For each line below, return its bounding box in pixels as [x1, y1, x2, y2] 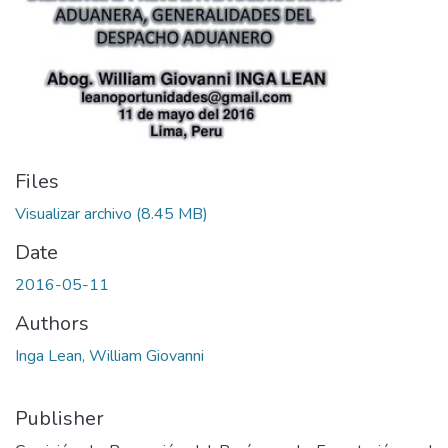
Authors [15, 310, 89, 337]
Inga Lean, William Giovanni [15, 345, 204, 367]
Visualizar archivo [15, 203, 132, 225]
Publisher [15, 405, 104, 432]
